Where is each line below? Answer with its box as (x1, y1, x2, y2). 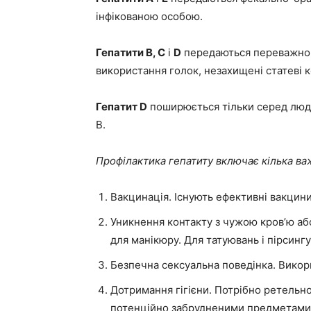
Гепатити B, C (96, 46, 165, 59)
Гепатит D (96, 100, 147, 113)
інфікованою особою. (96, 10, 203, 23)
